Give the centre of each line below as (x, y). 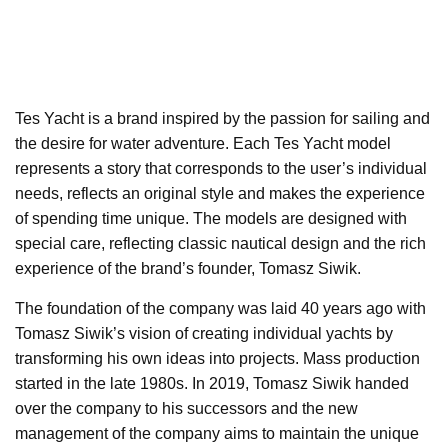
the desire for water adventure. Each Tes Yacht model (203, 144)
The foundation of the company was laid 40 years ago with (220, 309)
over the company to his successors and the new (186, 409)
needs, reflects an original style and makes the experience (220, 194)
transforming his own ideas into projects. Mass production (217, 359)
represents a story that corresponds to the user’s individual (221, 169)
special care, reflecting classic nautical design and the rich (220, 244)
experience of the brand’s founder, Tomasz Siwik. (188, 269)
